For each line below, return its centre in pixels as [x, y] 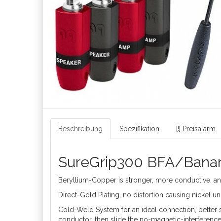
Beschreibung [80, 129]
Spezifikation [139, 129]
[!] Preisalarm [196, 129]
